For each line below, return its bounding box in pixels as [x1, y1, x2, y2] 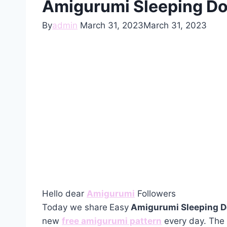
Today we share [42, 202, 107, 213]
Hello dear [42, 188, 87, 199]
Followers [135, 188, 176, 199]
